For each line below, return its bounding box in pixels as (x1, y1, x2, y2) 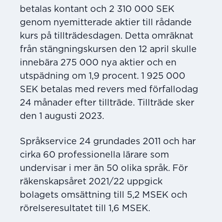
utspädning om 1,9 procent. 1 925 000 (20, 71, 185, 81)
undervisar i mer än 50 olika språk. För (20, 164, 188, 173)
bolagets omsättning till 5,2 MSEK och (20, 190, 187, 200)
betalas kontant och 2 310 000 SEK (20, 4, 174, 14)
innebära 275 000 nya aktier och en (20, 58, 176, 67)
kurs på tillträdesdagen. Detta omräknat (20, 31, 193, 41)
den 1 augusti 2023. (20, 111, 104, 121)
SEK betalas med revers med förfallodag (20, 85, 198, 94)
